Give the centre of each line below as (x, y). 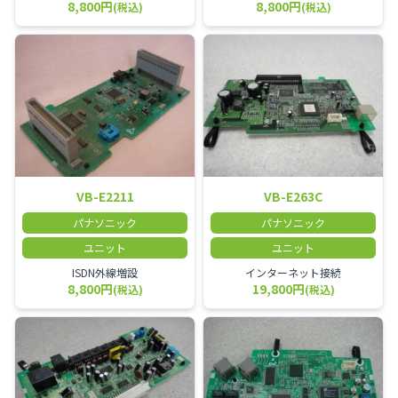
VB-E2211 (105, 197)
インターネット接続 (293, 273)
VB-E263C (293, 197)
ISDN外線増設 (105, 273)
